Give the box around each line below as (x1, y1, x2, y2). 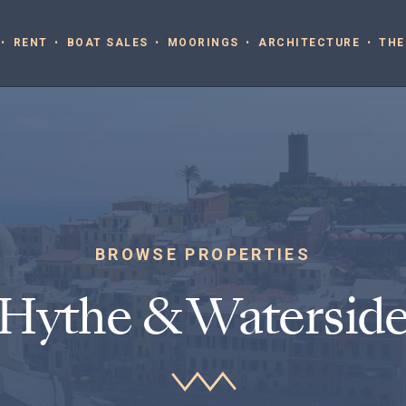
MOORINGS (167, 36, 239, 49)
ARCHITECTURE (258, 36, 361, 49)
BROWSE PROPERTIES (94, 245, 312, 264)
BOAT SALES (66, 36, 149, 49)
